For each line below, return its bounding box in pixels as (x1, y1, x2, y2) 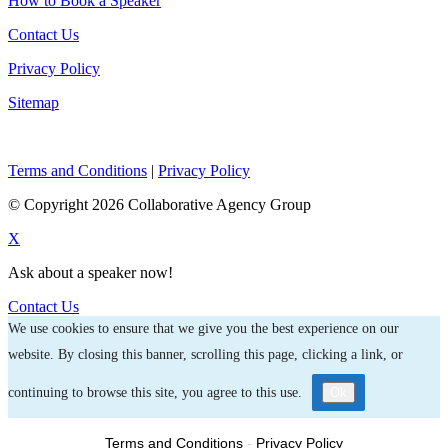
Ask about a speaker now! (8, 264, 173, 282)
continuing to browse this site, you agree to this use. (8, 385, 302, 401)
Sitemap (8, 94, 59, 112)
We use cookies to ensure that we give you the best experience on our (8, 321, 399, 337)
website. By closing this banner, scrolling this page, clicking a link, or (8, 347, 403, 363)
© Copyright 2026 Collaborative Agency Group (8, 196, 311, 214)
